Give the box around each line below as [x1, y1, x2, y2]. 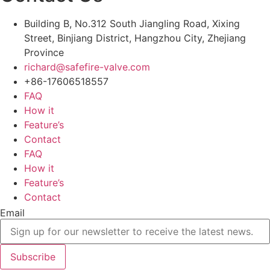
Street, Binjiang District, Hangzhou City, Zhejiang [24, 31, 246, 44]
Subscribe [10, 250, 55, 263]
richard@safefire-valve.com [24, 60, 150, 73]
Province [24, 46, 64, 58]
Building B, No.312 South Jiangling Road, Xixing [24, 17, 240, 30]
